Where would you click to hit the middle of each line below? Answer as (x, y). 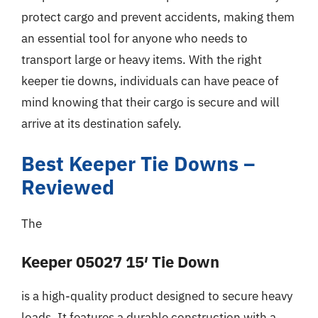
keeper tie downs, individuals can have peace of (150, 81)
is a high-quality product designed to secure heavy (157, 296)
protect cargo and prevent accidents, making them (158, 17)
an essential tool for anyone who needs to (135, 38)
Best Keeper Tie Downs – (138, 164)
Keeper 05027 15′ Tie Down (120, 261)
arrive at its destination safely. (102, 123)
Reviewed (68, 187)
